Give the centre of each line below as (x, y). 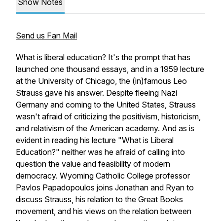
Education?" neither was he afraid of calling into (100, 152)
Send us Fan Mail (46, 36)
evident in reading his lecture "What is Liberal (95, 140)
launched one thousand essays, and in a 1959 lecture (110, 69)
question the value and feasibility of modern (93, 164)
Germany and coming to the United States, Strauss (106, 105)
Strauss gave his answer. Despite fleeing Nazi (96, 93)
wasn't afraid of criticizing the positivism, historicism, (108, 116)
